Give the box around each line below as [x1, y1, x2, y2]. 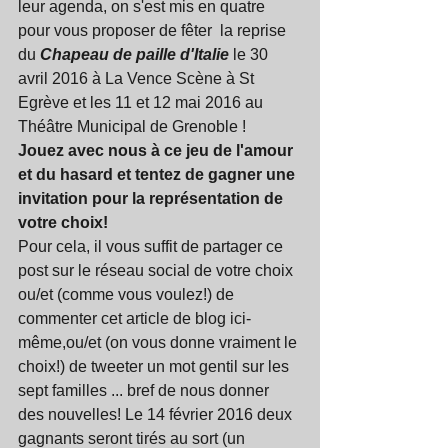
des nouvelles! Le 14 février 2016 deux [18, 406, 296, 424]
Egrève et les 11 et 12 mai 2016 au [18, 94, 267, 112]
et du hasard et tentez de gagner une [18, 166, 299, 184]
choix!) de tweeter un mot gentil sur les [18, 358, 293, 376]
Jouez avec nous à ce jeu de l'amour [18, 142, 297, 160]
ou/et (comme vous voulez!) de [18, 286, 238, 304]
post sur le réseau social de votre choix [18, 262, 297, 280]
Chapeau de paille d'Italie [40, 46, 229, 64]
